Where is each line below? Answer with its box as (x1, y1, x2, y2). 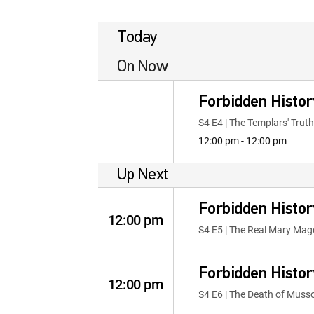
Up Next (117, 166, 168, 184)
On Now (117, 59, 168, 76)
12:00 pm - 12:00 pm (198, 134, 287, 147)
